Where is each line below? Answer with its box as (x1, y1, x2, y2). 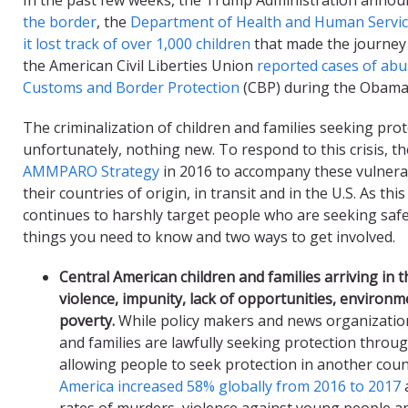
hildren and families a (187, 266, 332, 287)
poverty (59, 310, 112, 331)
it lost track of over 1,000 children (23, 33, 250, 54)
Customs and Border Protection (23, 76, 240, 97)
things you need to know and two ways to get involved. (23, 226, 395, 247)
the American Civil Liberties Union (23, 55, 257, 76)
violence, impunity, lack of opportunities (59, 288, 332, 309)
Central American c (59, 266, 187, 287)
